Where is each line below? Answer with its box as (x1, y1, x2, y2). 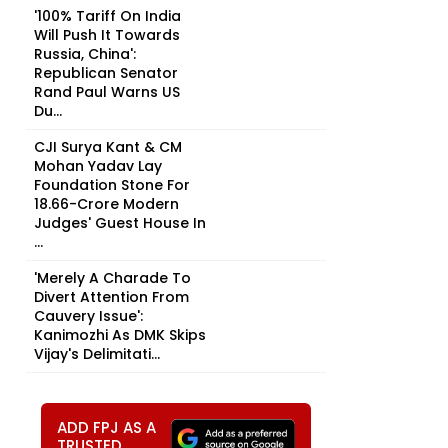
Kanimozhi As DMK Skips (34, 325, 206, 345)
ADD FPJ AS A (57, 417, 156, 438)
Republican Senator (34, 63, 178, 83)
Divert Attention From (34, 287, 189, 307)
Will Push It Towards (34, 25, 180, 45)
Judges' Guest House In (34, 213, 206, 233)
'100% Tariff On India (34, 6, 181, 26)
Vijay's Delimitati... (34, 344, 160, 364)
